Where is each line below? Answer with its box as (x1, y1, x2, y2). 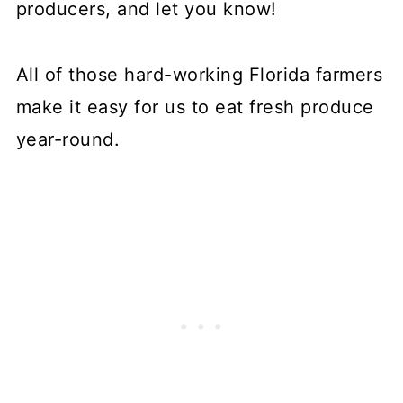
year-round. (15, 128, 121, 150)
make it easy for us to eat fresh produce (15, 95, 374, 118)
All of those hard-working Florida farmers (15, 63, 383, 85)
